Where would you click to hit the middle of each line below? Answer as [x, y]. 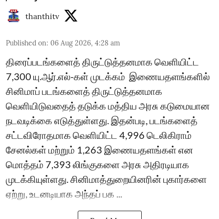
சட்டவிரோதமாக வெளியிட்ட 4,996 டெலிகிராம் [99, 135]
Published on [26, 43]
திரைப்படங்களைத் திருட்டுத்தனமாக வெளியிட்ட [102, 62]
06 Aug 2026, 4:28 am [85, 43]
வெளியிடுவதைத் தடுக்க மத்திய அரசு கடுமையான [108, 106]
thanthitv [42, 16]
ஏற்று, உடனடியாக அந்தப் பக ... [64, 194]
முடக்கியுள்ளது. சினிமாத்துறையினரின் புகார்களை [106, 179]
